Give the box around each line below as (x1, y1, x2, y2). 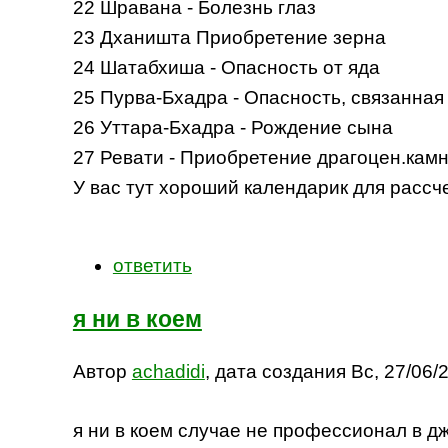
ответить (112, 255, 192, 277)
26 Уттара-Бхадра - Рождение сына (72, 116, 398, 138)
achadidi (131, 361, 205, 383)
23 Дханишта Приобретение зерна (72, 26, 391, 48)
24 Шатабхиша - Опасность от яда (72, 56, 385, 78)
